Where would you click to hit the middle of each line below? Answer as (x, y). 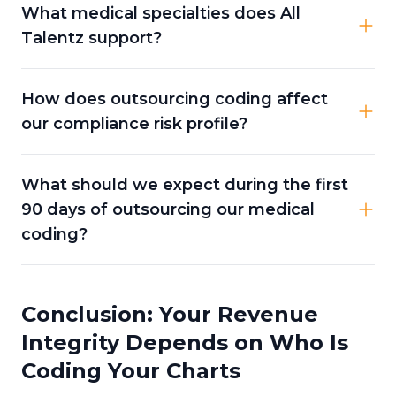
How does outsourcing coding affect (175, 99)
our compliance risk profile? (134, 123)
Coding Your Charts (131, 370)
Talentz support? (91, 38)
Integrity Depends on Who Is (185, 342)
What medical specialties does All (161, 13)
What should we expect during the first (185, 184)
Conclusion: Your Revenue (170, 314)
